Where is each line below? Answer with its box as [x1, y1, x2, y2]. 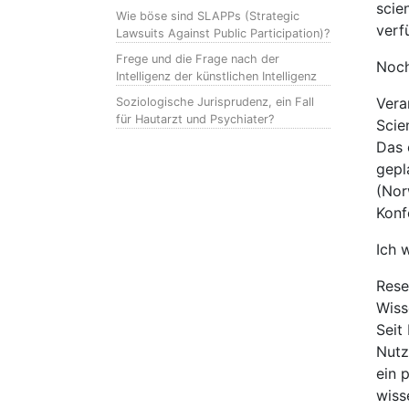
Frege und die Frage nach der [116, 52, 279, 66]
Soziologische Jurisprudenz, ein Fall [116, 95, 314, 109]
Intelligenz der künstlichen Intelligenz [116, 69, 317, 83]
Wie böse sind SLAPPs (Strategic [116, 9, 299, 23]
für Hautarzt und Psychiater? [116, 112, 274, 126]
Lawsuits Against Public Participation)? [116, 26, 330, 40]
